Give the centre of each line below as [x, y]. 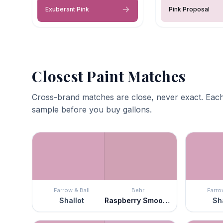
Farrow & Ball [71, 190]
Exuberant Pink [67, 9]
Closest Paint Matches [109, 76]
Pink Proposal [189, 9]
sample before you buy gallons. [92, 109]
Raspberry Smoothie [166, 200]
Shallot [71, 200]
